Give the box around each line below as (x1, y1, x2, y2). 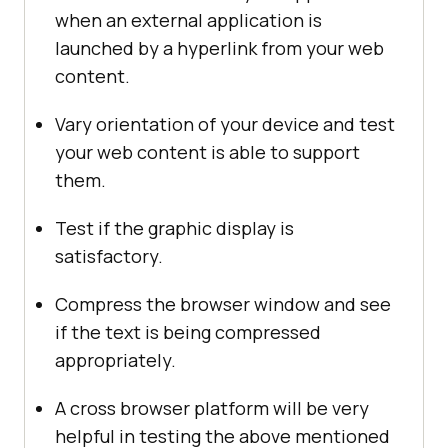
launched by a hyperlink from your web (55, 36, 384, 61)
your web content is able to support (55, 140, 360, 165)
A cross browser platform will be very (55, 396, 369, 421)
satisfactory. (55, 244, 163, 269)
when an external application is (55, 8, 322, 33)
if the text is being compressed (55, 320, 321, 345)
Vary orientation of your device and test (55, 112, 395, 137)
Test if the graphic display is (55, 216, 294, 241)
